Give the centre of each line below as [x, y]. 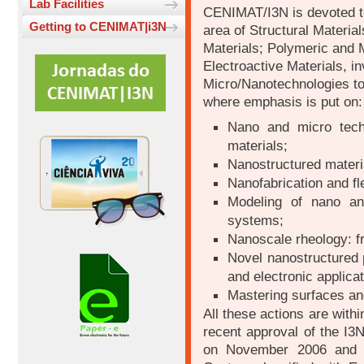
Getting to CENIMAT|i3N [98, 27]
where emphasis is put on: [283, 102]
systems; [256, 221]
